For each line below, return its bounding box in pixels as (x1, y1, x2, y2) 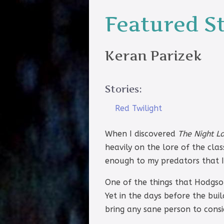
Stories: (105, 82, 142, 95)
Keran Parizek (105, 47, 201, 64)
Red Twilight (115, 103, 162, 113)
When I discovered (105, 129, 178, 139)
